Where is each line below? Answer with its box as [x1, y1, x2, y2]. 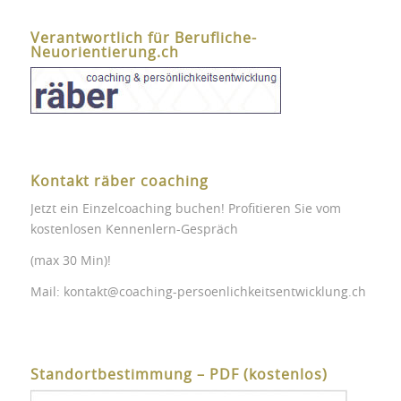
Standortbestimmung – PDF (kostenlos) [30, 367, 328, 382]
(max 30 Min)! [30, 254, 111, 268]
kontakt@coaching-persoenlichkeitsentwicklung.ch [63, 286, 366, 299]
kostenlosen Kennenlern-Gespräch [30, 223, 238, 236]
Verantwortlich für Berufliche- [30, 31, 257, 47]
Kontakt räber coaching [30, 175, 209, 190]
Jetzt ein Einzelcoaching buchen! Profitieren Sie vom [30, 202, 341, 216]
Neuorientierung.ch [30, 46, 179, 61]
